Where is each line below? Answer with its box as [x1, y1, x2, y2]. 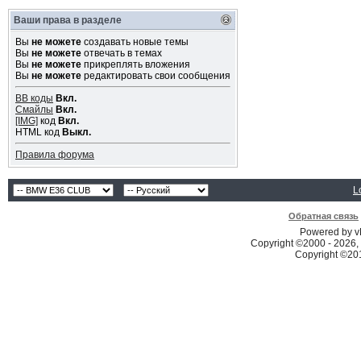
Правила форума [15, 149, 94, 160]
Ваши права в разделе [13, 15, 122, 26]
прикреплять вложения [81, 59, 190, 70]
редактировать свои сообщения [81, 70, 230, 81]
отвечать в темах [81, 48, 162, 59]
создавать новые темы [81, 36, 189, 48]
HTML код [15, 127, 62, 138]
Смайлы [15, 104, 53, 115]
